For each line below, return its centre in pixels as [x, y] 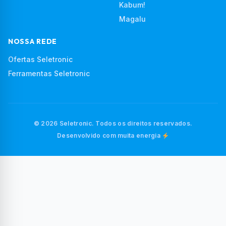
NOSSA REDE [33, 42]
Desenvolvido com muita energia [110, 136]
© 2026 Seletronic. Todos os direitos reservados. [113, 124]
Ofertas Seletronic [40, 60]
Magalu [132, 19]
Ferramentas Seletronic [49, 74]
